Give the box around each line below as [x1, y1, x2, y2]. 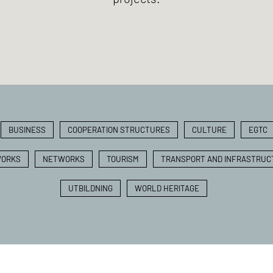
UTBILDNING [68, 183, 113, 193]
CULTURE [191, 124, 227, 135]
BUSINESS [8, 124, 46, 135]
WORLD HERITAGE [134, 183, 199, 193]
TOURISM [107, 154, 139, 164]
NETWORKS [43, 154, 85, 164]
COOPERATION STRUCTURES [67, 124, 170, 135]
